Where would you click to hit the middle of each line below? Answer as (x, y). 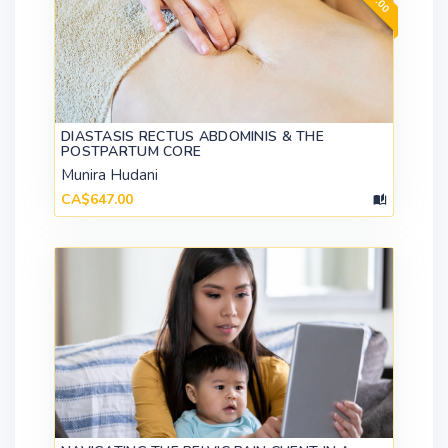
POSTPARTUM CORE (131, 151)
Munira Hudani (109, 174)
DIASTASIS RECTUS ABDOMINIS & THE (192, 136)
